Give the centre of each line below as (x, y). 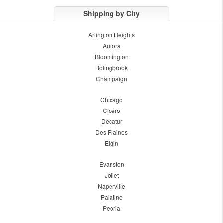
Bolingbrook (111, 68)
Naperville (111, 186)
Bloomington (111, 57)
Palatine (111, 197)
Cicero (111, 111)
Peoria (111, 208)
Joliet (111, 175)
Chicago (111, 100)
